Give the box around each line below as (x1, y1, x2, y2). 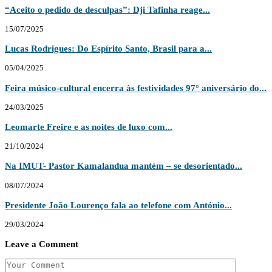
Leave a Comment (5, 239, 78, 250)
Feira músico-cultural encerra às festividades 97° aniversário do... (5, 82, 267, 93)
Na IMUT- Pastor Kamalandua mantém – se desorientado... (5, 160, 242, 171)
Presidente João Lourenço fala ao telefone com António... (5, 199, 232, 210)
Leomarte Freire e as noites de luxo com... (5, 121, 172, 132)
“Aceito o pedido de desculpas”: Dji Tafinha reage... (5, 4, 210, 15)
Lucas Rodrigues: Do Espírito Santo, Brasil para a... (5, 43, 212, 54)
